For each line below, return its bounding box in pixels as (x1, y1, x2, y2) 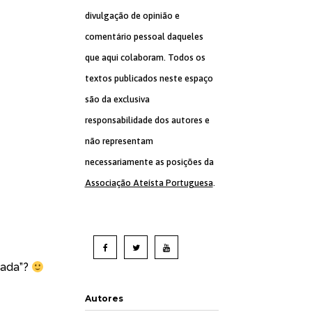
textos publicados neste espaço (84, 73, 213, 84)
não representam (84, 136, 153, 146)
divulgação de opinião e (84, 10, 180, 21)
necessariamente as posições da (84, 157, 214, 167)
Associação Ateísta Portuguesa (84, 178, 213, 188)
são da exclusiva (84, 94, 150, 104)
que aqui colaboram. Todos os (84, 52, 205, 63)
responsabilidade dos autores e (84, 115, 210, 125)
